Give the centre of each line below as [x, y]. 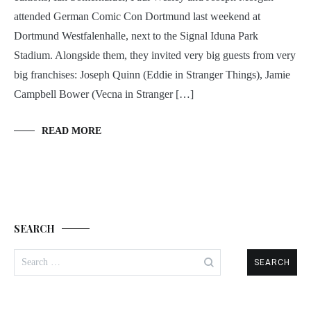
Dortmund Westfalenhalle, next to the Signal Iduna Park [136, 36]
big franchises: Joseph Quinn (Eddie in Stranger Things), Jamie [152, 75]
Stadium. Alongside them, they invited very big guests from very [155, 56]
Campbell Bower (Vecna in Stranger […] [104, 94]
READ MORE [72, 131]
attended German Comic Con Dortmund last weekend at [137, 17]
